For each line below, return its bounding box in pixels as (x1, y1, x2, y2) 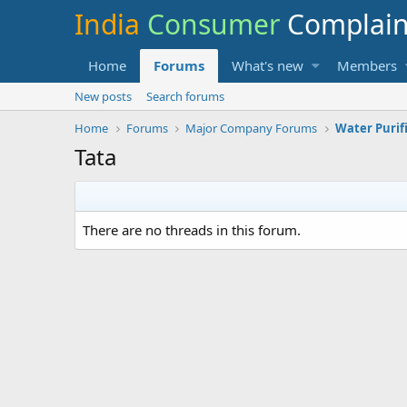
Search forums (146, 88, 224, 104)
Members (337, 56, 398, 74)
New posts (74, 88, 132, 104)
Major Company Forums (185, 120, 318, 136)
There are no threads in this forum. (83, 221, 301, 239)
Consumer (147, 5, 287, 43)
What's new (232, 56, 303, 74)
